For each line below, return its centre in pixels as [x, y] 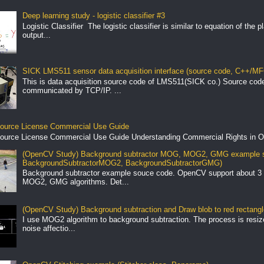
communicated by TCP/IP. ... [72, 90]
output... [36, 35]
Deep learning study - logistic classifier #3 [93, 16]
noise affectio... [49, 229]
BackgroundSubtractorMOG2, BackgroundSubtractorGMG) [122, 163]
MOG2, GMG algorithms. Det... [75, 182]
